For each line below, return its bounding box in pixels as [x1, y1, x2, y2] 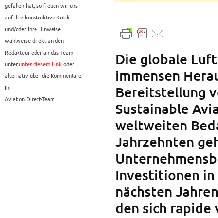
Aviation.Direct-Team [5, 95, 54, 103]
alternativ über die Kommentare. [5, 72, 83, 80]
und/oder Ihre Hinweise [5, 25, 61, 33]
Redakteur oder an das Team [5, 48, 73, 56]
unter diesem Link [19, 60, 62, 68]
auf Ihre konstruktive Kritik [5, 13, 70, 21]
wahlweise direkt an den [5, 36, 64, 45]
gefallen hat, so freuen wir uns [5, 1, 78, 10]
